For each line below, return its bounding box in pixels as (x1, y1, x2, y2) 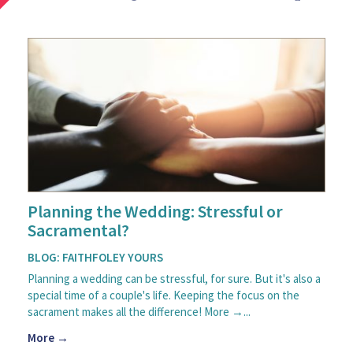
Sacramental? (28, 218, 129, 241)
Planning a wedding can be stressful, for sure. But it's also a (28, 270, 321, 286)
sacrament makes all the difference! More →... (28, 303, 251, 319)
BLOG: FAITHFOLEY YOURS (28, 249, 163, 265)
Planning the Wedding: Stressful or (28, 199, 283, 222)
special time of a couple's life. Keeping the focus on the (28, 287, 299, 303)
